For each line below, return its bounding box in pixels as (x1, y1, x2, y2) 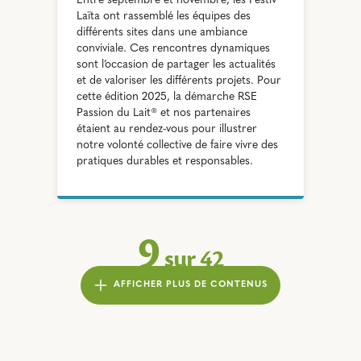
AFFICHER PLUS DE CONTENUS (113, 280, 268, 289)
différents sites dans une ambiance (77, 26, 248, 39)
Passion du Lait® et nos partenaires (77, 106, 251, 119)
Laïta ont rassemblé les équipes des (77, 10, 251, 23)
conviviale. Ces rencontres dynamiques (77, 42, 271, 55)
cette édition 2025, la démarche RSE (77, 90, 258, 103)
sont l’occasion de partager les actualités (77, 58, 276, 71)
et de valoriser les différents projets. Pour (77, 74, 282, 87)
